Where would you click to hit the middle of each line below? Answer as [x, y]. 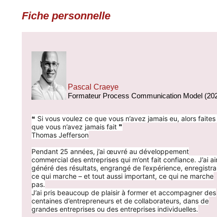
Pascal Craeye [93, 87]
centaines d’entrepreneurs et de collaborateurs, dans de [120, 201]
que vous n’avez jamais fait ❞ [77, 127]
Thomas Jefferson [60, 135]
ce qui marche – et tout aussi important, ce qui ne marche [123, 176]
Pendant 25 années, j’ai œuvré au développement [110, 151]
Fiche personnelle [66, 16]
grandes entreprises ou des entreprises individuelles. [115, 209]
